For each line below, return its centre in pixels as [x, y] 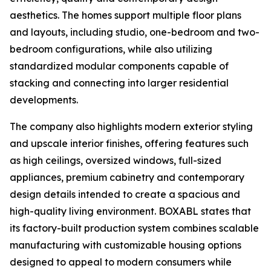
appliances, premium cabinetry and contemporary [127, 177]
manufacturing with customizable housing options [126, 245]
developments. [44, 100]
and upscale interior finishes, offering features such [129, 143]
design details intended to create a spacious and [125, 194]
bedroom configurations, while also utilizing [111, 49]
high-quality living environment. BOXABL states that [130, 211]
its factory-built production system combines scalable [134, 228]
